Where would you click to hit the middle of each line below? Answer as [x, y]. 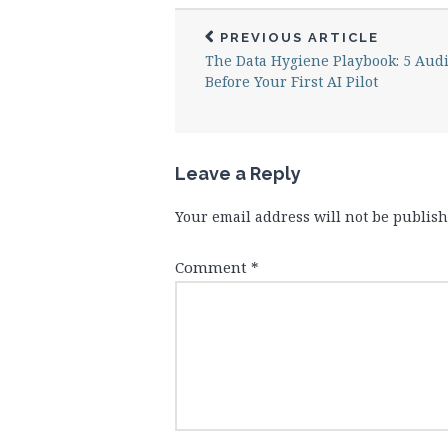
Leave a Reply [238, 173]
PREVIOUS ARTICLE [299, 37]
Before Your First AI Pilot [291, 81]
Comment [213, 266]
